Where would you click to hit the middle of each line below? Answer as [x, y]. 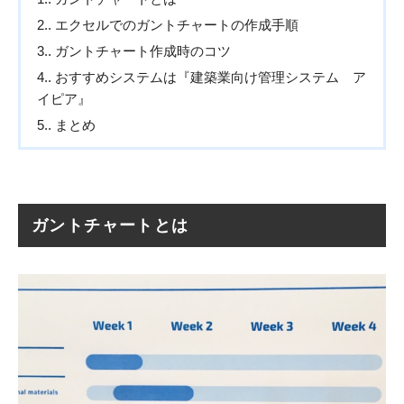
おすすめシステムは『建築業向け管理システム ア [209, 77]
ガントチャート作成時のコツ [141, 50]
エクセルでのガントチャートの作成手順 [175, 24]
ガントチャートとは [110, 225]
